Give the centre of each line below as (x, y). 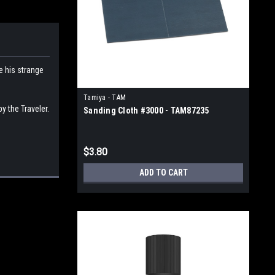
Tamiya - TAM (105, 98)
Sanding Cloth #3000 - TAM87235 (146, 110)
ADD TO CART (163, 172)
